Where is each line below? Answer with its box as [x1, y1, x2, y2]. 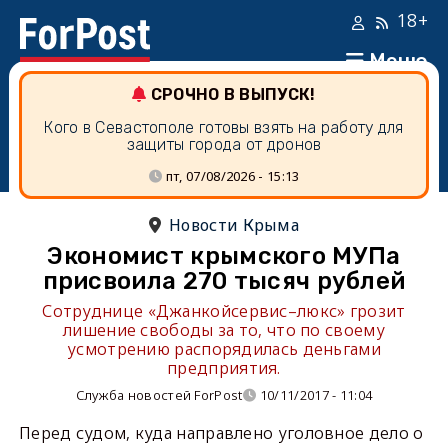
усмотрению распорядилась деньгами [67, 338, 381, 360]
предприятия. [167, 357, 281, 379]
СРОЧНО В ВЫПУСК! [150, 85, 316, 104]
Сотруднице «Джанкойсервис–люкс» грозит [42, 300, 406, 322]
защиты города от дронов [126, 135, 322, 154]
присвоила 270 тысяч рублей [42, 267, 406, 295]
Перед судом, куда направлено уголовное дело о [18, 422, 424, 444]
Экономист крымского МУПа [47, 242, 401, 270]
